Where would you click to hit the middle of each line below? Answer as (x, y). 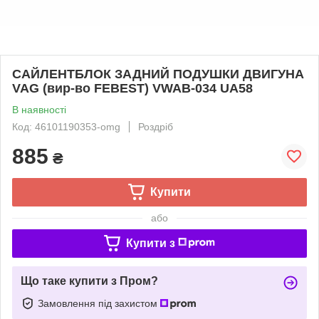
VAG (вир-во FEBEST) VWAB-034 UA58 (132, 88)
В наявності (39, 109)
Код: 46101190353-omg (66, 126)
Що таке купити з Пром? (89, 281)
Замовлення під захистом (99, 303)
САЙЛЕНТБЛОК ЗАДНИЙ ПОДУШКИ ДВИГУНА (158, 74)
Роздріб (156, 126)
